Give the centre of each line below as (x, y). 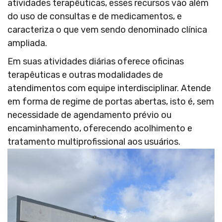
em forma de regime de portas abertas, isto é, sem (111, 102)
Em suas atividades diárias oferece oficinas (96, 62)
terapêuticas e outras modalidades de (85, 75)
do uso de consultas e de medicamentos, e (95, 17)
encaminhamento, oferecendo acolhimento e (100, 129)
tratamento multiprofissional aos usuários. (95, 142)
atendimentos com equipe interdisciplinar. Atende (109, 88)
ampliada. (28, 43)
